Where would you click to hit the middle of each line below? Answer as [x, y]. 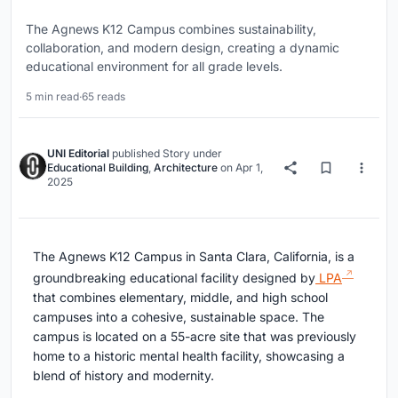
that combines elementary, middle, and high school [180, 297]
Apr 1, [249, 168]
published [136, 154]
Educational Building [98, 168]
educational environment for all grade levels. [154, 67]
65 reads [103, 97]
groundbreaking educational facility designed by [174, 277]
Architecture [186, 168]
